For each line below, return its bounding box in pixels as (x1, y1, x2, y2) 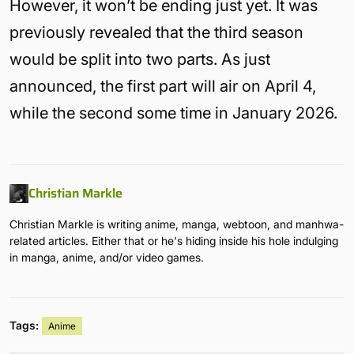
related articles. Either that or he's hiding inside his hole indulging (9, 234, 338, 248)
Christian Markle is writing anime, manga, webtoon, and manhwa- (9, 217, 344, 232)
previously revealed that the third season (9, 23, 303, 43)
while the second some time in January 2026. (9, 104, 337, 123)
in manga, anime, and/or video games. (9, 250, 204, 265)
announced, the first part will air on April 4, (9, 77, 316, 96)
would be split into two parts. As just (9, 50, 270, 70)
